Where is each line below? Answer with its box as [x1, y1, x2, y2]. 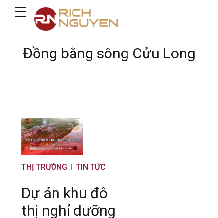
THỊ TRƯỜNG [21, 163, 67, 172]
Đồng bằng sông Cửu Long [22, 45, 196, 62]
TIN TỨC [76, 163, 106, 172]
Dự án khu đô [21, 184, 108, 202]
